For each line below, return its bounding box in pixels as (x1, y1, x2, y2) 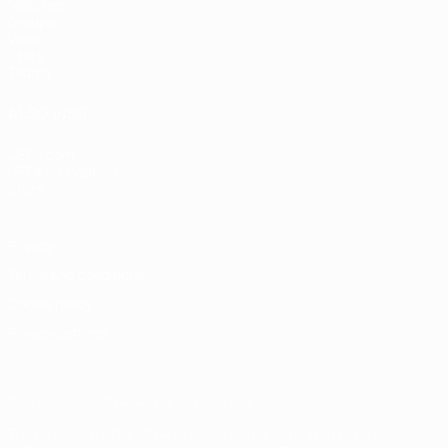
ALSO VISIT (8, 102, 90, 125)
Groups (8, 12, 54, 32)
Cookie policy (8, 294, 92, 314)
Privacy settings (8, 323, 108, 343)
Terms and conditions (8, 265, 144, 285)
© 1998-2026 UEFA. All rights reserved (8, 392, 251, 412)
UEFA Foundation (8, 162, 117, 182)
